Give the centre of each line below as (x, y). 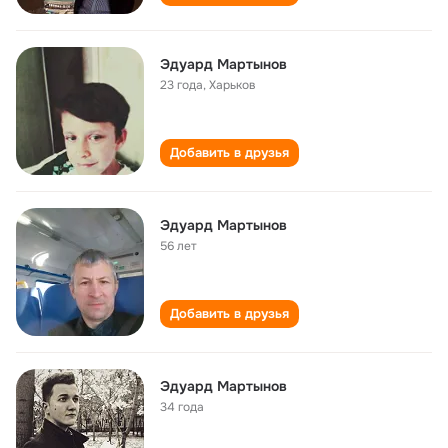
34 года (182, 407)
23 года (181, 85)
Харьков (232, 85)
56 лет (178, 246)
